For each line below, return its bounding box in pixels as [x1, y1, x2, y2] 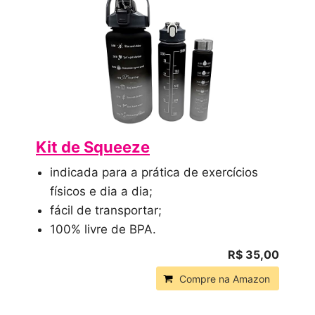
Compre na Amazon [179, 272, 270, 285]
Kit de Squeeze [36, 137, 150, 156]
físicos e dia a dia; [50, 184, 153, 198]
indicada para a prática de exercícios [50, 165, 258, 179]
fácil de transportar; [50, 202, 162, 217]
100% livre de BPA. [50, 221, 156, 236]
